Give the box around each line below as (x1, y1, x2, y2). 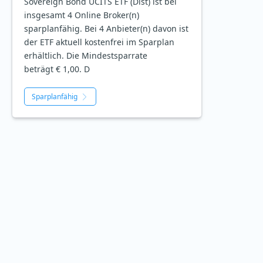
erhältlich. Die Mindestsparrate (24, 50, 147, 62)
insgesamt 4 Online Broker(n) (24, 9, 139, 21)
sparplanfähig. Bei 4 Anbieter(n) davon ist (24, 23, 188, 35)
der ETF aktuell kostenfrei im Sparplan (24, 36, 174, 48)
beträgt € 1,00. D (24, 63, 90, 75)
